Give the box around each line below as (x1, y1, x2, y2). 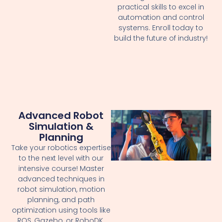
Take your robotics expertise (11, 142, 111, 153)
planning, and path (27, 194, 95, 205)
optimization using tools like (11, 205, 111, 215)
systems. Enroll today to (118, 22, 204, 33)
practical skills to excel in (117, 1, 205, 12)
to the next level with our (18, 153, 104, 163)
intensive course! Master (18, 163, 104, 173)
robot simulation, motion (17, 184, 105, 194)
